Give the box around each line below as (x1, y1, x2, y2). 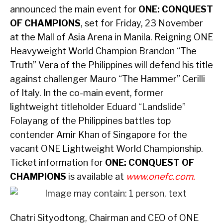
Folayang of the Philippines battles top (10, 115, 171, 126)
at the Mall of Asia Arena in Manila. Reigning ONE (10, 32, 213, 43)
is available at (66, 171, 126, 182)
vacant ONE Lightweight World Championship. (10, 143, 203, 154)
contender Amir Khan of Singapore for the (10, 129, 187, 140)
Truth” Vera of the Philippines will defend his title (10, 60, 213, 71)
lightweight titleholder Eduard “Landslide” (10, 102, 186, 112)
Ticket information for (10, 157, 105, 168)
